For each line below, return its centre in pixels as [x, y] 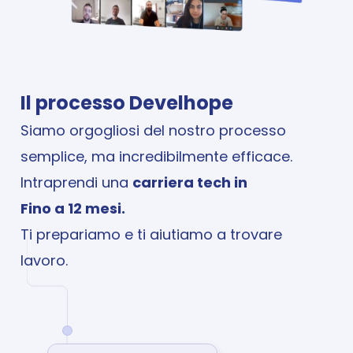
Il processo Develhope [127, 103]
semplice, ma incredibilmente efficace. [156, 156]
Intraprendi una [76, 182]
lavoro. [44, 260]
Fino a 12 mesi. [73, 208]
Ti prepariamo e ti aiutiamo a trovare [151, 234]
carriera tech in [191, 182]
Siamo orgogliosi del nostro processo [153, 130]
